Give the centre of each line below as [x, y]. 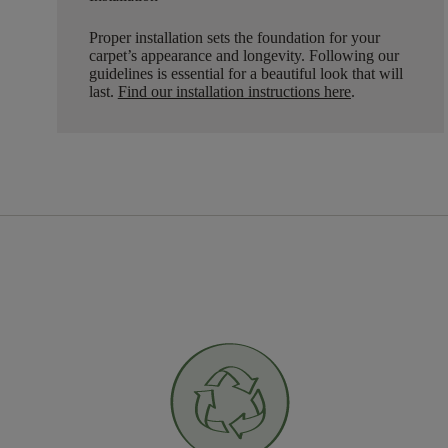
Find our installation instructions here [234, 92]
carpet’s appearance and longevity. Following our [243, 56]
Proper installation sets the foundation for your [234, 38]
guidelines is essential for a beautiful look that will [245, 74]
